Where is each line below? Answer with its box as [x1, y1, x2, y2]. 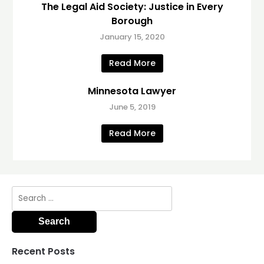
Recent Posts [12, 245, 75, 258]
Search [11, 185, 45, 199]
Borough [111, 14, 153, 28]
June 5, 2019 [108, 101, 156, 113]
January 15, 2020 [99, 31, 165, 42]
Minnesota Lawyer [88, 84, 176, 98]
